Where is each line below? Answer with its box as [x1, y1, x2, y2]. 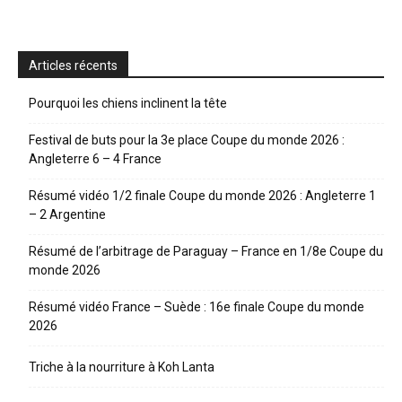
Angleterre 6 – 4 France [29, 151, 162, 166]
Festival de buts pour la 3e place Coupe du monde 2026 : [29, 132, 345, 147]
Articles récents [29, 57, 118, 73]
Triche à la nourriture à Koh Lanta [29, 359, 214, 374]
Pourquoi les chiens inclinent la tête [29, 95, 227, 110]
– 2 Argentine [29, 206, 106, 222]
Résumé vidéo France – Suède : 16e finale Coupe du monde [29, 299, 364, 314]
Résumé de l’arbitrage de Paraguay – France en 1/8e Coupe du [29, 243, 383, 258]
